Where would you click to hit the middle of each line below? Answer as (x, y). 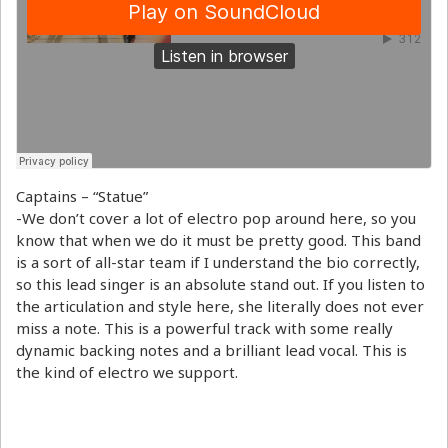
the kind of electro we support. (127, 371)
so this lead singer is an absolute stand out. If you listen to (220, 283)
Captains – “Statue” (82, 195)
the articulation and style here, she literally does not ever (220, 305)
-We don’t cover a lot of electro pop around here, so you (216, 217)
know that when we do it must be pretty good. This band (218, 239)
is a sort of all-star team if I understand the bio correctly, (218, 261)
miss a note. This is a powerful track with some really (204, 327)
